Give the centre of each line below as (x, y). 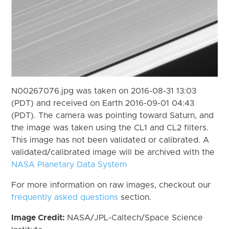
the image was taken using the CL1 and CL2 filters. (110, 128)
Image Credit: (39, 217)
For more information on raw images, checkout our (111, 185)
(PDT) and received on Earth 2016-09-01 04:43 (103, 103)
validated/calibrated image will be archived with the (113, 152)
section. (135, 197)
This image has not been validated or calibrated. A (110, 140)
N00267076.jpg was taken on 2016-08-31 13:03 (104, 91)
